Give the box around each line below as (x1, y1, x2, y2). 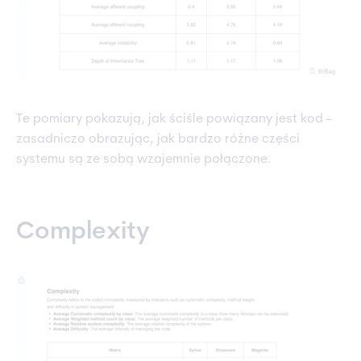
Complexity (16, 220, 150, 246)
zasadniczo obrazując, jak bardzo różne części (16, 133, 300, 147)
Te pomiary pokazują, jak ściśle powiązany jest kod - (16, 113, 331, 127)
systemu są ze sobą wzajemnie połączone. (16, 153, 272, 167)
